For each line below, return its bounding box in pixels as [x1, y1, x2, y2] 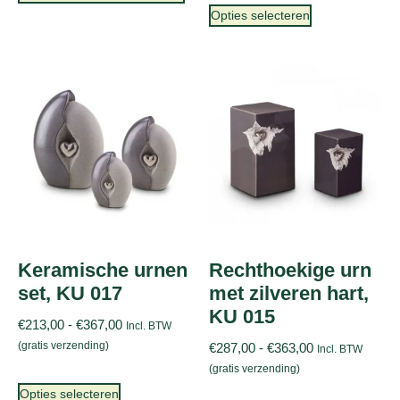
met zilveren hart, [209, 281, 369, 304]
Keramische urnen [18, 258, 187, 281]
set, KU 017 [18, 281, 122, 304]
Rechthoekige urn [209, 258, 371, 281]
